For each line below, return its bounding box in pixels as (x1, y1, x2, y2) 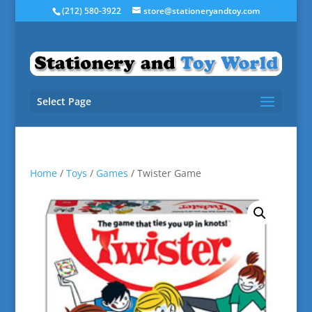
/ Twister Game (127, 166, 201, 180)
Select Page (36, 94, 91, 108)
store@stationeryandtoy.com (143, 5, 260, 17)
